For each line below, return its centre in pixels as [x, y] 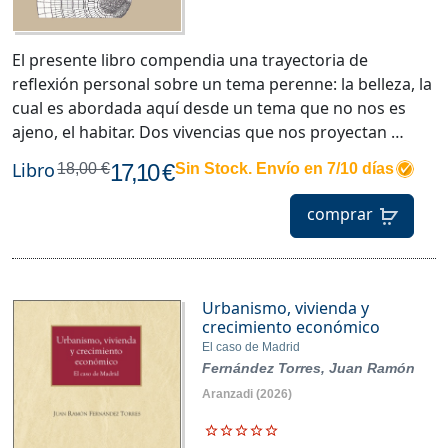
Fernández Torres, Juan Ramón [308, 367]
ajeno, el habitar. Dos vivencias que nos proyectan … [208, 131]
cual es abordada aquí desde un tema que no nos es [209, 107]
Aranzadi [227, 393]
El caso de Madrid [250, 346]
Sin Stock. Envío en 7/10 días [284, 168]
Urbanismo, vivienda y [285, 307]
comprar [339, 214]
